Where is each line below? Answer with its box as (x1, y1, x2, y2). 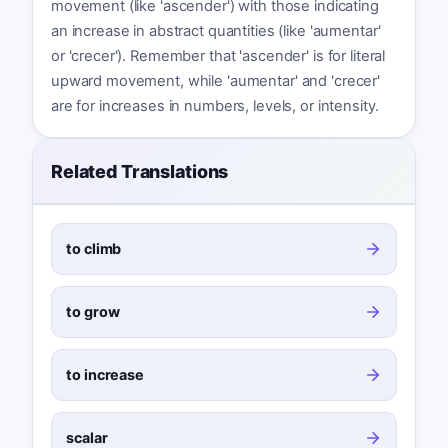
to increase (66, 366, 144, 384)
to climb (66, 239, 122, 257)
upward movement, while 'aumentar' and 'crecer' (50, 72, 381, 91)
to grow (66, 303, 120, 321)
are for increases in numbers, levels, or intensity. (50, 97, 379, 116)
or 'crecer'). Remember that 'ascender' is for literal (50, 47, 386, 66)
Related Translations (50, 160, 229, 182)
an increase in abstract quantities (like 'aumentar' (50, 22, 381, 41)
